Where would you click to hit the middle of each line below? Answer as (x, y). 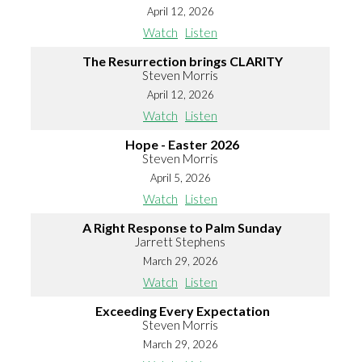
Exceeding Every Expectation (182, 311)
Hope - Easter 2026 (182, 145)
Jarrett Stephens (180, 242)
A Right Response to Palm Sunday (182, 228)
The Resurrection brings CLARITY (182, 61)
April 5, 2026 (180, 178)
